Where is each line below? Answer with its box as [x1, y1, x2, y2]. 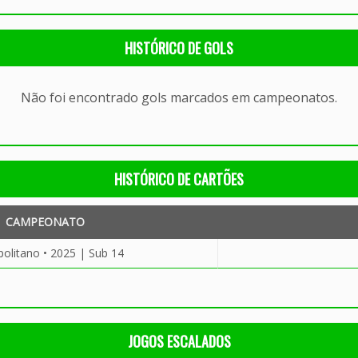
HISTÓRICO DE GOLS [125, 38, 233, 58]
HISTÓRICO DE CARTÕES [114, 169, 244, 189]
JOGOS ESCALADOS [127, 331, 231, 352]
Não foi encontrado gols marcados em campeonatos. [21, 89, 337, 106]
